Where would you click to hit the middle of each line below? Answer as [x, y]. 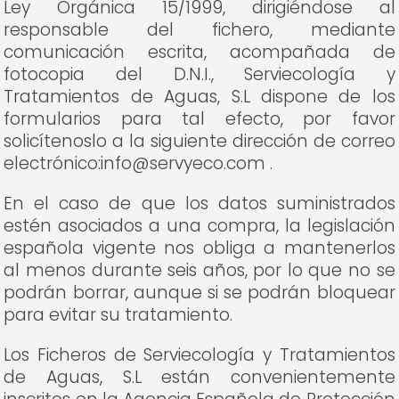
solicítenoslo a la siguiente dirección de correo [199, 141]
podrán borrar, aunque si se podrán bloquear [199, 293]
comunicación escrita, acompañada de [199, 52]
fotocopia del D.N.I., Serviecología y [199, 74]
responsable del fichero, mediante [199, 30]
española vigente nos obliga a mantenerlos [199, 248]
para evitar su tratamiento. [118, 315]
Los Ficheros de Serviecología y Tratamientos [199, 355]
